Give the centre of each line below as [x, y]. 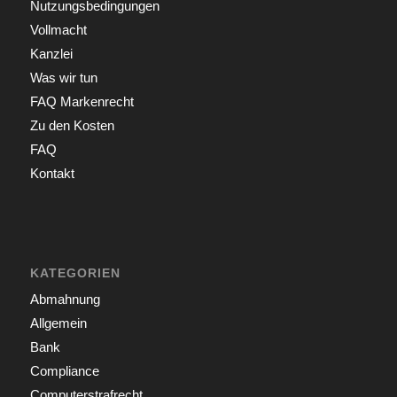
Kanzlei [51, 53]
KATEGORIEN [75, 273]
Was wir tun [63, 77]
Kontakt [52, 173]
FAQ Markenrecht [82, 101]
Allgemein [58, 323]
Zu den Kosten [72, 125]
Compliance [64, 371]
